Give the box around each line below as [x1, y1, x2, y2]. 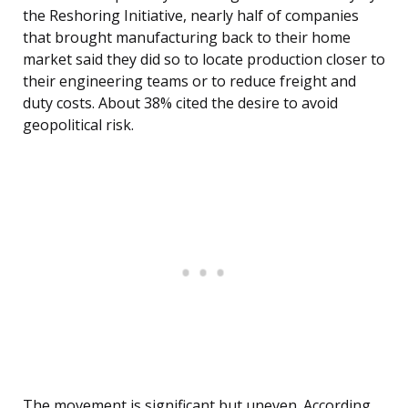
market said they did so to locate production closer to [23, 49, 385, 70]
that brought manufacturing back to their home [23, 27, 351, 48]
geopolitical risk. [23, 115, 134, 136]
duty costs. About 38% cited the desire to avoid [23, 93, 338, 114]
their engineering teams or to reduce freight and [23, 71, 356, 92]
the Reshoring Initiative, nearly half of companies [23, 5, 359, 26]
